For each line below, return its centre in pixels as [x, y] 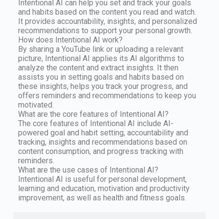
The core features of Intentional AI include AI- [96, 124]
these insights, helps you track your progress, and [103, 87]
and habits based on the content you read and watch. [107, 12]
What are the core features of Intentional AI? [93, 114]
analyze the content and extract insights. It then [98, 68]
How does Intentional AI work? [70, 40]
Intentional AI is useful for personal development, [102, 179]
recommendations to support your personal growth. [105, 31]
